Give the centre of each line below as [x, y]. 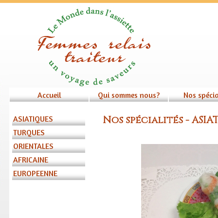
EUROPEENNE [35, 173]
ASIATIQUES [33, 119]
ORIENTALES [33, 146]
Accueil [49, 95]
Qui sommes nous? [129, 95]
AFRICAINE [31, 160]
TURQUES [29, 132]
